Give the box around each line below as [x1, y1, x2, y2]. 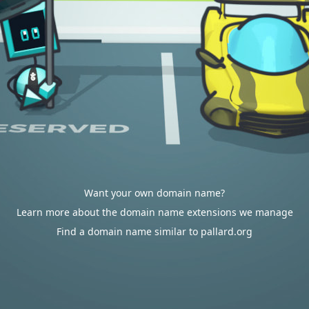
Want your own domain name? [84, 186, 225, 199]
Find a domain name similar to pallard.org [57, 225, 252, 238]
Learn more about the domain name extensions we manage [16, 206, 293, 219]
